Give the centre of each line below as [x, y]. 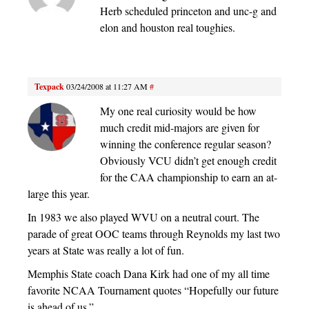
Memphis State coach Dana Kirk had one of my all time [149, 274]
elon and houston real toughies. [168, 28]
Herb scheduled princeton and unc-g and [188, 11]
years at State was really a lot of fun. [106, 250]
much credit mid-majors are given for [180, 128]
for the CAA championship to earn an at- [189, 177]
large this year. [59, 194]
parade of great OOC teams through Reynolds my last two [154, 234]
